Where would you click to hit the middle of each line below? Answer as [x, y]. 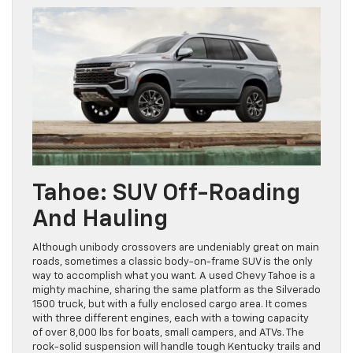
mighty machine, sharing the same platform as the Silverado [176, 290]
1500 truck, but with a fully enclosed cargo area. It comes [170, 304]
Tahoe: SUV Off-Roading [166, 193]
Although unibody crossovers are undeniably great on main [176, 247]
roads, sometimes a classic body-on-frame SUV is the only [173, 262]
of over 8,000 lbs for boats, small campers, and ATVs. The [168, 333]
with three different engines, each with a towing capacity [171, 318]
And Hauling [100, 219]
